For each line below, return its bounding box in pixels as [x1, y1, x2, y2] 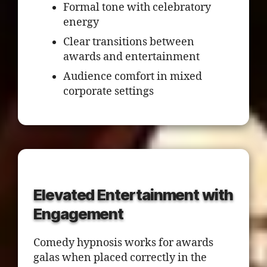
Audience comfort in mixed [63, 70, 202, 83]
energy [63, 15, 99, 29]
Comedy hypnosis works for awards [33, 236, 213, 250]
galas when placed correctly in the [33, 251, 207, 265]
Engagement [33, 204, 124, 223]
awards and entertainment [63, 50, 200, 64]
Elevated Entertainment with [33, 185, 233, 204]
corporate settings [63, 85, 154, 98]
